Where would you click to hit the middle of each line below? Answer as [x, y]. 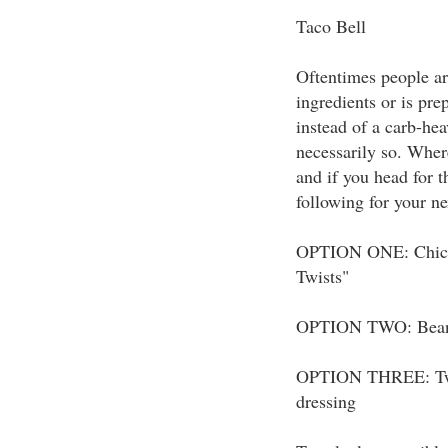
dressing [325, 401]
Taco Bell [330, 26]
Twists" [322, 276]
